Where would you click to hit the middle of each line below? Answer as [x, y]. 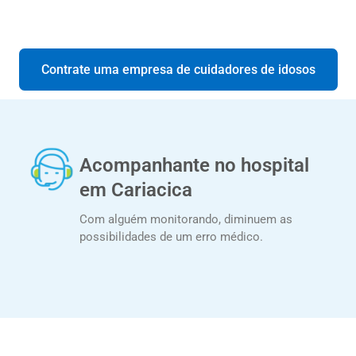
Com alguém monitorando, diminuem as [186, 219]
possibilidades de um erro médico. [172, 236]
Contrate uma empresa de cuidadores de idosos [178, 69]
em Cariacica [136, 190]
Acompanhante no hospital [195, 165]
